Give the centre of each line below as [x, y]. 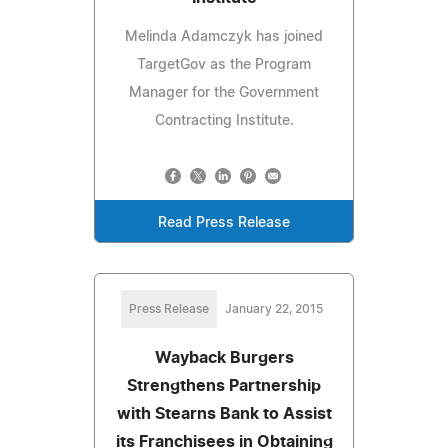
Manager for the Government [224, 92]
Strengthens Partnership [224, 385]
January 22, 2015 [274, 308]
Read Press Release [224, 222]
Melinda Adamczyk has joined [224, 36]
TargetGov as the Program [224, 64]
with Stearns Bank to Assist [224, 413]
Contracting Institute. [224, 120]
